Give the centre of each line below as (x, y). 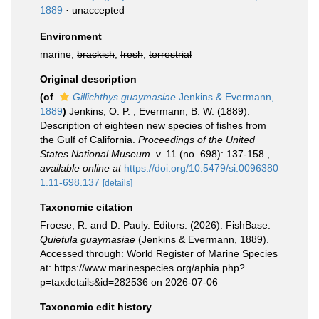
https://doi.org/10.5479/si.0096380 (201, 168)
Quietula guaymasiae (88, 239)
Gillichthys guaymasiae (124, 97)
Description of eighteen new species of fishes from (153, 125)
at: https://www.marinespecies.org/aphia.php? (142, 268)
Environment (71, 36)
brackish (96, 54)
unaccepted (98, 10)
